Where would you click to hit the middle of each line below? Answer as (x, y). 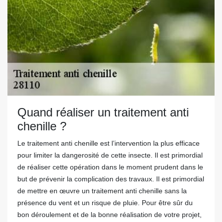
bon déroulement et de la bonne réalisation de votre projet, (110, 215)
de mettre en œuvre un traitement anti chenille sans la (102, 191)
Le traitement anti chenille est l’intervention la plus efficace (109, 143)
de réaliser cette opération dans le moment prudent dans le (110, 167)
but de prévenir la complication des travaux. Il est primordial (111, 179)
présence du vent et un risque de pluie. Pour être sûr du (105, 203)
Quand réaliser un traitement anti (103, 112)
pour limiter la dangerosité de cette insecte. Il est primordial (110, 155)
